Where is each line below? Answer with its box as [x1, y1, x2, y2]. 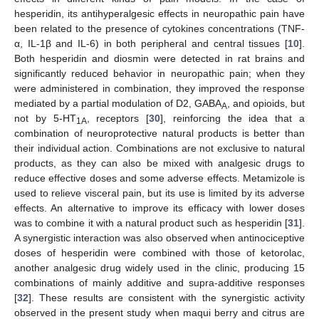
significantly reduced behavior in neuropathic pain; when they [14, 68, 305, 80]
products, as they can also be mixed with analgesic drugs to [14, 157, 305, 169]
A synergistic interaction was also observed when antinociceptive [14, 232, 305, 244]
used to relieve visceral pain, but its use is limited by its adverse [14, 187, 305, 199]
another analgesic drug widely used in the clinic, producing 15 [14, 262, 305, 274]
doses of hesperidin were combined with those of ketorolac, [14, 247, 305, 259]
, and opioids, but [227, 98, 305, 110]
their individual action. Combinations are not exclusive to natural [14, 142, 305, 155]
